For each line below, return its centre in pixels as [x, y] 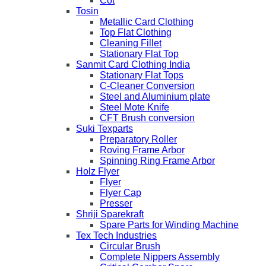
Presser [116, 204]
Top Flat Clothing [136, 33]
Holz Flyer [98, 172]
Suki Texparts [104, 129]
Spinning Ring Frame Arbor [157, 161]
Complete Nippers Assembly [160, 257]
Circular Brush [130, 246]
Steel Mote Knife [134, 107]
